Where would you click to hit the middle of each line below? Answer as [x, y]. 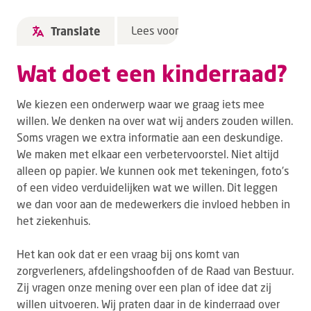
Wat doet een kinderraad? [152, 73]
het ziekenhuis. [53, 220]
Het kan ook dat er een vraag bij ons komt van [128, 254]
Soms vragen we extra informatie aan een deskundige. [150, 137]
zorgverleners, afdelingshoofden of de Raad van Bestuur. [155, 270]
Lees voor [155, 30]
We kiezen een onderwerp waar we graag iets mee [141, 104]
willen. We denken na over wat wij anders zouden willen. [155, 120]
